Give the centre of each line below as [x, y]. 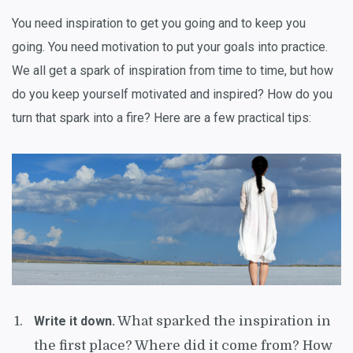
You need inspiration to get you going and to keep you [159, 23]
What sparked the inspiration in [223, 321]
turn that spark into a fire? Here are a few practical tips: [162, 117]
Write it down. [74, 321]
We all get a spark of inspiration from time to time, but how [173, 70]
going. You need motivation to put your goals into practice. [170, 46]
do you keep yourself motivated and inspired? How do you [172, 94]
